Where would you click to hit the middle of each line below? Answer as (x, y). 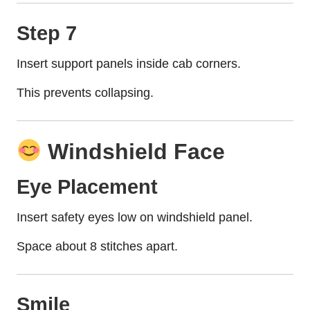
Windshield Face (134, 151)
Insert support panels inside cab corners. (129, 63)
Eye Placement (87, 186)
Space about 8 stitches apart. (97, 246)
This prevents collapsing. (85, 92)
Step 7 (47, 33)
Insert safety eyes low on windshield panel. (135, 217)
